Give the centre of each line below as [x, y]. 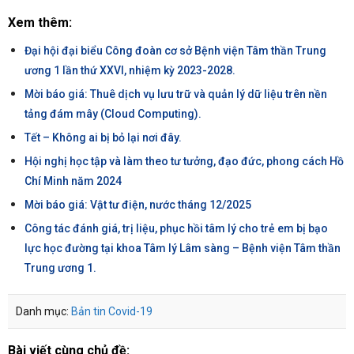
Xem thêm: [40, 23]
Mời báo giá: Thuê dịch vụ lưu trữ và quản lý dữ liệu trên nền [175, 94]
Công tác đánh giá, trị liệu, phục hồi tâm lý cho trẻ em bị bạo [176, 228]
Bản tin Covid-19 [112, 311]
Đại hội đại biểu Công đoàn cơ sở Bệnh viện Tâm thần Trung [175, 51]
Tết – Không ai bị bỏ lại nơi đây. [103, 137]
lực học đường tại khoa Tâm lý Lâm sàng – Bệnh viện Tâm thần [182, 248]
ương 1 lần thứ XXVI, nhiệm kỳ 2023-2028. [130, 70]
